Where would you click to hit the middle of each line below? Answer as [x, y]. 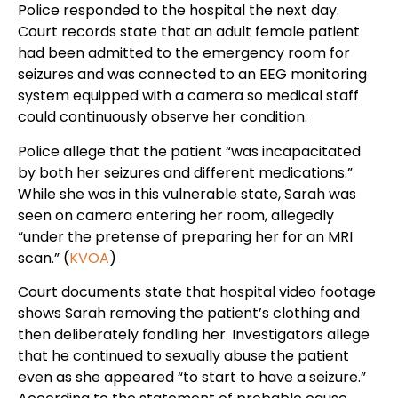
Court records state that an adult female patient [189, 32]
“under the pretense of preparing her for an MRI [185, 236]
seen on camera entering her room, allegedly [176, 215]
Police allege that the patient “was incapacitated [189, 151]
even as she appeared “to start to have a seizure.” [192, 377]
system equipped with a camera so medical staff [188, 96]
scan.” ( [44, 258]
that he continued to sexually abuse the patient [183, 355]
